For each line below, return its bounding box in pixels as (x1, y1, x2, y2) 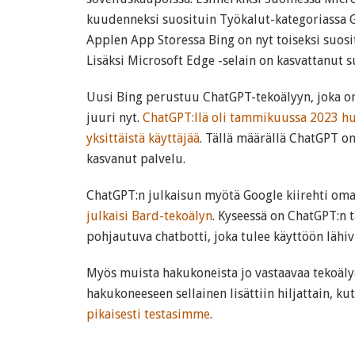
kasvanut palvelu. (86, 151, 185, 166)
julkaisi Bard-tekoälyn (86, 208, 212, 223)
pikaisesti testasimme (86, 307, 210, 322)
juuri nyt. (86, 110, 143, 125)
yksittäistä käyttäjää (86, 131, 200, 146)
